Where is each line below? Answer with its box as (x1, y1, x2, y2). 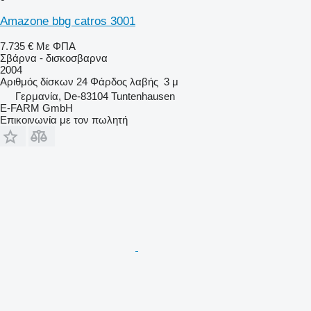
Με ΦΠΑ (36, 40, 76, 52)
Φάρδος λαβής (90, 75, 158, 87)
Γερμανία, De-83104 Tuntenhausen (15, 90, 175, 102)
